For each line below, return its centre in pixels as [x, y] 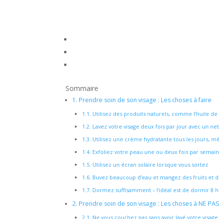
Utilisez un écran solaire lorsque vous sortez [150, 165]
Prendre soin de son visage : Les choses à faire [145, 100]
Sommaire [82, 88]
